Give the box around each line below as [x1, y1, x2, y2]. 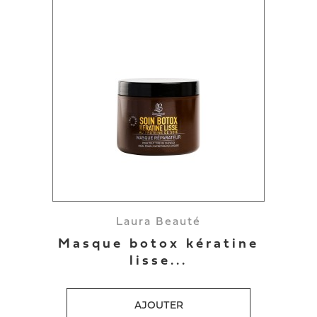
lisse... [129, 255, 188, 268]
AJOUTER [134, 301, 183, 311]
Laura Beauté [116, 217, 201, 228]
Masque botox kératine [58, 238, 259, 251]
